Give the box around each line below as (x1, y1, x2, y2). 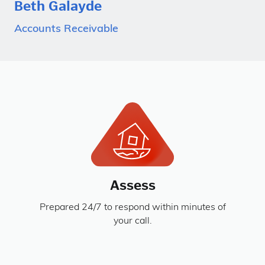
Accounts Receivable (14, 23, 118, 35)
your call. (113, 216, 152, 227)
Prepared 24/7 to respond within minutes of (39, 203, 226, 213)
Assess (109, 177, 156, 194)
